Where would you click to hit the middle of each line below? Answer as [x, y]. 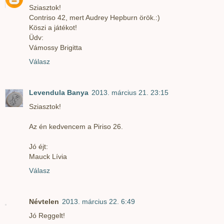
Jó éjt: [38, 146]
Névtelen [44, 201]
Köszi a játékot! [53, 27]
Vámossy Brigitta [55, 47]
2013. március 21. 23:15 [130, 92]
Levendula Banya [59, 92]
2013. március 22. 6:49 [98, 201]
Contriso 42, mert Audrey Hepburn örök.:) [94, 17]
